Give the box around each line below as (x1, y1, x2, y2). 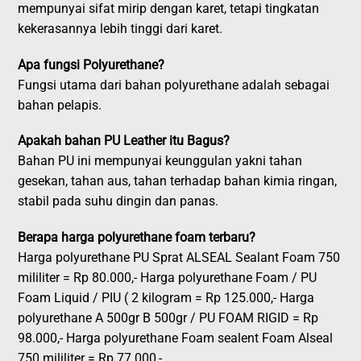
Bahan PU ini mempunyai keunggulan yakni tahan (18, 153, 303, 169)
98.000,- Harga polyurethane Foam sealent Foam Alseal (18, 330, 334, 346)
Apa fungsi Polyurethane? (18, 56, 165, 73)
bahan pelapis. (18, 97, 102, 113)
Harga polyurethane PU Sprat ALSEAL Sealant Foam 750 (18, 250, 341, 266)
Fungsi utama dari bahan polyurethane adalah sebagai (18, 77, 330, 93)
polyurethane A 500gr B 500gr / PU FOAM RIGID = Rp (18, 310, 319, 326)
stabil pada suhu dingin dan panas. (18, 193, 219, 210)
